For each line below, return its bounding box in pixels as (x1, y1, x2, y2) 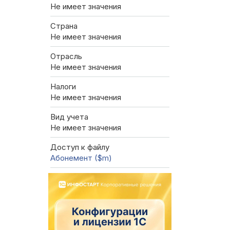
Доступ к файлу (50, 142, 109, 152)
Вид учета (50, 111, 88, 122)
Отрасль (50, 51, 82, 61)
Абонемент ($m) (50, 152, 112, 163)
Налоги (50, 81, 76, 91)
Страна (50, 21, 78, 31)
